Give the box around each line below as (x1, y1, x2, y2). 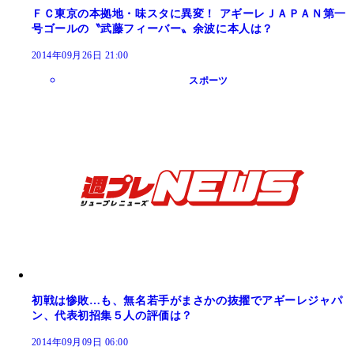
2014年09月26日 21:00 (32, 49, 129, 61)
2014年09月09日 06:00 (32, 336, 129, 348)
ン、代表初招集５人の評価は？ (32, 309, 193, 322)
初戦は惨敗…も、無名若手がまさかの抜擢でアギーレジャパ (32, 294, 343, 307)
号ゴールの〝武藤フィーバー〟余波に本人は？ (32, 22, 273, 35)
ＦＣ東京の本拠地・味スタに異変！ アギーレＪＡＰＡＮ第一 (32, 7, 346, 20)
